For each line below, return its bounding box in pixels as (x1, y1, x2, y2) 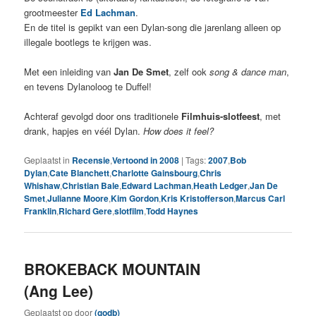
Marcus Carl (236, 191, 286, 205)
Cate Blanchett (49, 166, 110, 179)
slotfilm (114, 204, 145, 217)
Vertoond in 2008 (112, 153, 180, 166)
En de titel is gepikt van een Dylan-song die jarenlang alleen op (24, 20, 281, 35)
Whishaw (24, 178, 61, 192)
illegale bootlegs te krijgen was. (24, 35, 152, 49)
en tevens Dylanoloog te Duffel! (24, 80, 152, 94)
